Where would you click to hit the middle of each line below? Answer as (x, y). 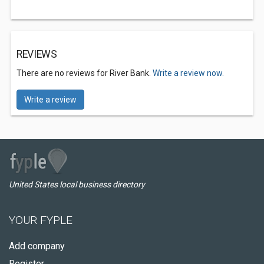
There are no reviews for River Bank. (85, 73)
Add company (37, 246)
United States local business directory (77, 184)
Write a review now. (188, 73)
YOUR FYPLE (41, 220)
